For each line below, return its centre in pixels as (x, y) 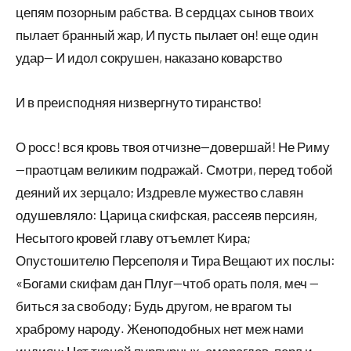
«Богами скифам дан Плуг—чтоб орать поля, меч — (167, 283)
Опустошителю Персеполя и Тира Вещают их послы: (175, 260)
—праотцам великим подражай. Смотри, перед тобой (174, 169)
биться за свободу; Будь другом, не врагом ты (154, 306)
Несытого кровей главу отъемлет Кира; (133, 237)
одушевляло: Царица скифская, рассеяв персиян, (166, 215)
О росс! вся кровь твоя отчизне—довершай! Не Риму (173, 147)
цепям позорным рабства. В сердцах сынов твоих (165, 12)
